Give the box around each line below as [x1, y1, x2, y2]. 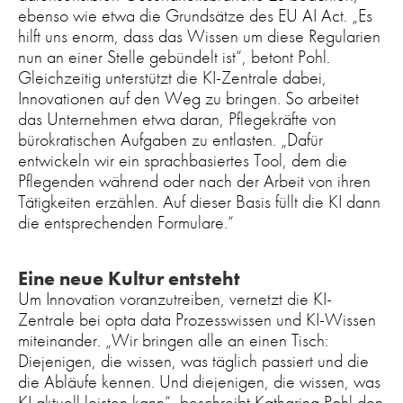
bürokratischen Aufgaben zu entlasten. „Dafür [18, 128, 323, 152]
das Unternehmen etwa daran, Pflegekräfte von [18, 107, 336, 131]
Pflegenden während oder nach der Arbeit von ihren [18, 169, 371, 193]
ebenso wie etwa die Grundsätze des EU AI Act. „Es [18, 4, 372, 28]
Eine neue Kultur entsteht [18, 265, 240, 292]
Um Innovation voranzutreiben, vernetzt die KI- [18, 287, 332, 311]
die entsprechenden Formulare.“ [18, 210, 234, 235]
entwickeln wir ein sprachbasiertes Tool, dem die [18, 148, 347, 173]
